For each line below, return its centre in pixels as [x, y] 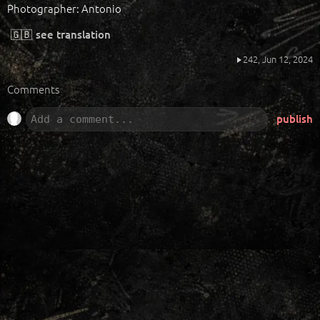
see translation [73, 34]
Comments [33, 89]
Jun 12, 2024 [286, 59]
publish [295, 119]
